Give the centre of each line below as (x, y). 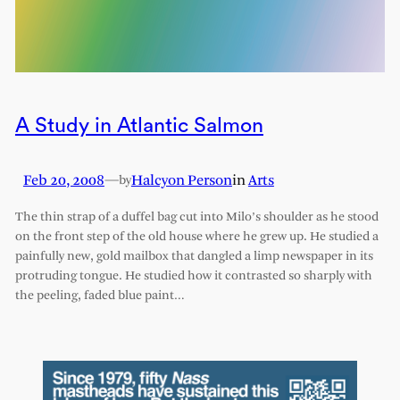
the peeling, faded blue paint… (100, 296)
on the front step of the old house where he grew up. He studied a (196, 237)
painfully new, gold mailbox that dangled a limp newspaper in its (194, 256)
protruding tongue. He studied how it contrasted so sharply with (193, 276)
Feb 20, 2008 (63, 180)
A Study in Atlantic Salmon (139, 125)
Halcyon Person (181, 180)
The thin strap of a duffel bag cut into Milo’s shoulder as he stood (196, 217)
